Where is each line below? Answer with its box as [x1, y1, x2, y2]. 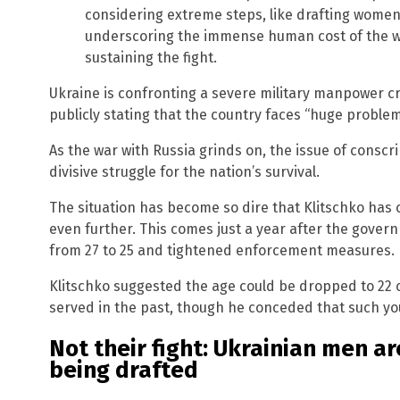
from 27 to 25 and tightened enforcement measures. [49, 242, 395, 260]
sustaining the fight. [85, 49, 217, 67]
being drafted [49, 356, 198, 385]
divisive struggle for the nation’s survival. [49, 163, 320, 181]
